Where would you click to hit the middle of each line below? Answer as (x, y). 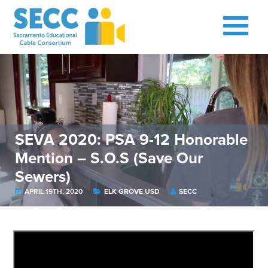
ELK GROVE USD (133, 191)
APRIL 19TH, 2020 (54, 191)
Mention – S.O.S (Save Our (109, 158)
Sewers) (43, 177)
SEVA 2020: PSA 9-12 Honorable (131, 140)
